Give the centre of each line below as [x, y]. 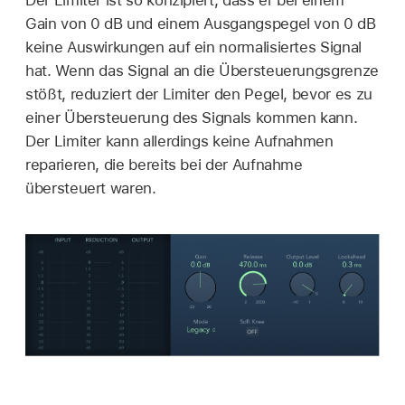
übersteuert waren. [91, 188]
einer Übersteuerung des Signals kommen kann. [192, 118]
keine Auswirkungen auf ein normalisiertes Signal [193, 47]
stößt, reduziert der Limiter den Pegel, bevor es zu [199, 94]
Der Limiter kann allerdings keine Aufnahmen [179, 141]
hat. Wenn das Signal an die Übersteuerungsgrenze [202, 71]
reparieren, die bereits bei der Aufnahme [164, 165]
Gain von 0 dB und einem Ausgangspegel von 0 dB [201, 24]
